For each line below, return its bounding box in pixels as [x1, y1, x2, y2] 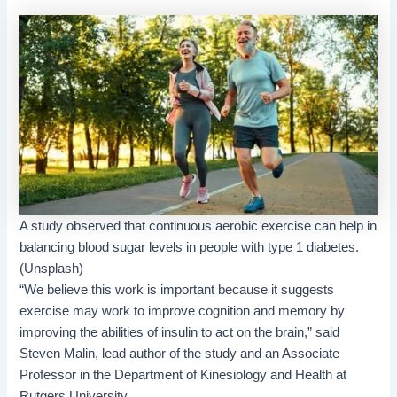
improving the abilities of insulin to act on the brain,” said [19, 325, 340, 340]
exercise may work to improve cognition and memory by [19, 304, 346, 319]
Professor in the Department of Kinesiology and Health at [19, 368, 347, 383]
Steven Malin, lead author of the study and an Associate [19, 346, 340, 362]
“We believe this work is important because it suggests [19, 283, 335, 298]
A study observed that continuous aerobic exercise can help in [19, 219, 378, 234]
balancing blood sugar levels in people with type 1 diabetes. [19, 240, 360, 255]
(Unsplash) [19, 261, 84, 276]
